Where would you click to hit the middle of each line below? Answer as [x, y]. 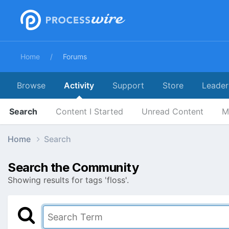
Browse [31, 85]
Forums [75, 56]
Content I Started [89, 111]
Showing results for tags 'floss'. [68, 180]
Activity [79, 85]
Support [128, 85]
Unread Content [173, 111]
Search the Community [73, 167]
